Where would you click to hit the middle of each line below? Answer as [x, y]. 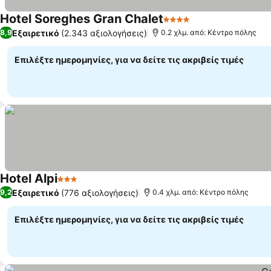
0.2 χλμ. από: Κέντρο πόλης [208, 32]
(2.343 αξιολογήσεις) [104, 33]
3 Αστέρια [80, 185]
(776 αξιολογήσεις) [100, 192]
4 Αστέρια [186, 25]
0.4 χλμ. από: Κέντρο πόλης [200, 192]
